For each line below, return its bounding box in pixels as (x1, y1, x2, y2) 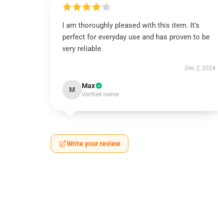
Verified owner (82, 91, 119, 98)
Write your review (67, 140, 120, 147)
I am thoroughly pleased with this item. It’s (62, 21, 200, 30)
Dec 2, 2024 (184, 65, 216, 72)
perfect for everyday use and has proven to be (62, 33, 210, 41)
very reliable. (62, 44, 103, 53)
